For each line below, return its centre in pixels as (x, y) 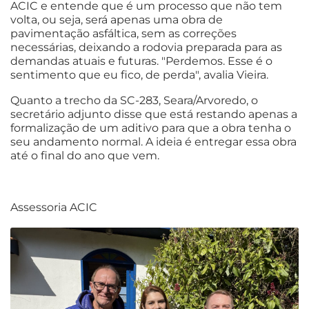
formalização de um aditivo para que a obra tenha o (151, 128)
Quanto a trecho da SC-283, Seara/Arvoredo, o (134, 100)
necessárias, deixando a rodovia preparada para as (146, 47)
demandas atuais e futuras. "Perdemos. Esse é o (141, 61)
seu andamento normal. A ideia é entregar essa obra (153, 141)
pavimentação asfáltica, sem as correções (123, 33)
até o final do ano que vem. (85, 155)
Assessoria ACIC (54, 207)
